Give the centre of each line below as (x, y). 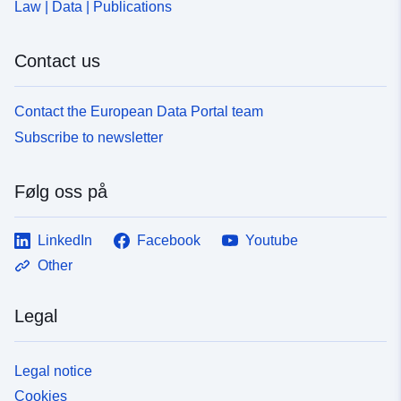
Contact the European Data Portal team (139, 111)
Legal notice (53, 371)
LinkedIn (65, 240)
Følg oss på (61, 191)
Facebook (169, 240)
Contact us (57, 60)
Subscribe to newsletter (89, 137)
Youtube (272, 240)
